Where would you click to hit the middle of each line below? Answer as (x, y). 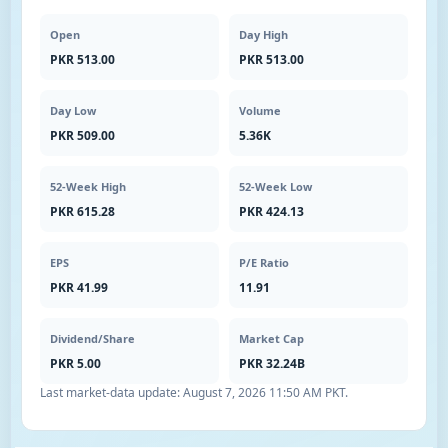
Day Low (73, 110)
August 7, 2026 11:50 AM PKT (264, 392)
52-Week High (88, 186)
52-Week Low (275, 186)
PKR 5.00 (75, 363)
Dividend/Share (92, 338)
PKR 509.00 (82, 135)
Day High (263, 34)
